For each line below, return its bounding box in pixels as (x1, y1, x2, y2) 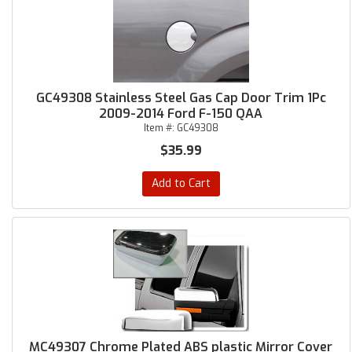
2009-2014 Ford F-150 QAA (99, 105, 263, 122)
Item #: (143, 122, 177, 134)
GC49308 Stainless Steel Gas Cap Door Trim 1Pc (35, 90, 326, 106)
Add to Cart (151, 176, 211, 191)
